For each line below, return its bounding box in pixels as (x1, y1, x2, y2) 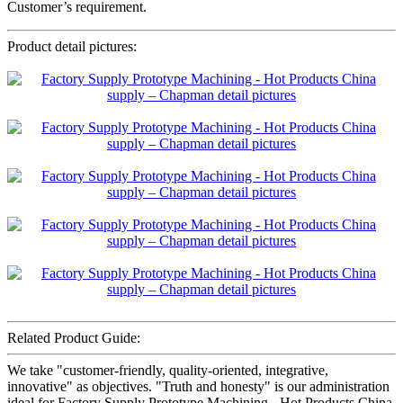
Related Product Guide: (7, 329, 140, 345)
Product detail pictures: (7, 38, 137, 54)
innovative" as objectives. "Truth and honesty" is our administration (7, 378, 390, 394)
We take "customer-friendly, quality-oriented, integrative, (7, 362, 328, 378)
